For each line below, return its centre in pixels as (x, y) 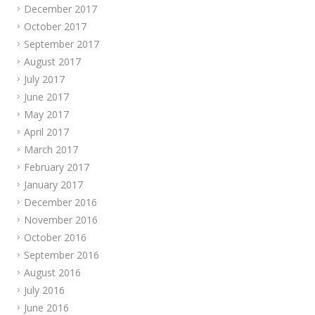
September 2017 (62, 44)
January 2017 (53, 185)
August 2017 (52, 62)
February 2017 (57, 167)
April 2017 (46, 132)
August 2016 (52, 272)
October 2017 (55, 26)
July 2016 (44, 290)
